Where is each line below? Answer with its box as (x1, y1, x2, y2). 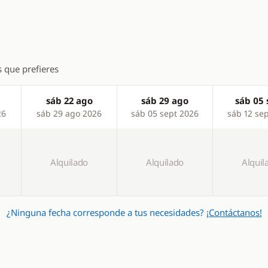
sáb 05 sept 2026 (131, 108, 199, 119)
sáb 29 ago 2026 (36, 108, 102, 119)
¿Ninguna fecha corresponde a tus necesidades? (6, 206, 206, 218)
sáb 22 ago (45, 95, 93, 106)
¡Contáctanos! (206, 206, 262, 218)
